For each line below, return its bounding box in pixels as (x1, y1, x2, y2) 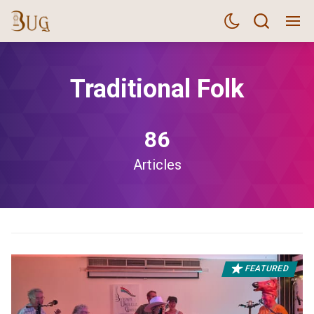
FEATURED (242, 264, 291, 274)
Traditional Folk (70, 74, 244, 104)
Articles (132, 156, 182, 173)
